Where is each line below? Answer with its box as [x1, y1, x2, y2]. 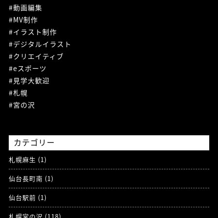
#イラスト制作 [8, 26, 57, 36]
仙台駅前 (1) [8, 192, 47, 202]
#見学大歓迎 [8, 75, 50, 85]
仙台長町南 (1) [8, 173, 54, 183]
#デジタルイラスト [8, 38, 72, 49]
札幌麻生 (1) [8, 154, 47, 164]
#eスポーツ [8, 63, 47, 73]
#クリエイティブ [8, 51, 64, 61]
